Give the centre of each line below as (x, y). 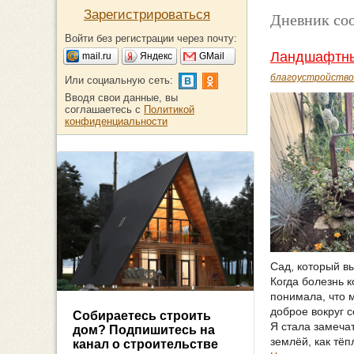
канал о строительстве (145, 345)
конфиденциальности (116, 121)
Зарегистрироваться (147, 15)
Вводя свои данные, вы (121, 98)
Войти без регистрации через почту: (151, 38)
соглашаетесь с (104, 109)
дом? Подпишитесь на (144, 330)
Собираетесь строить (142, 316)
